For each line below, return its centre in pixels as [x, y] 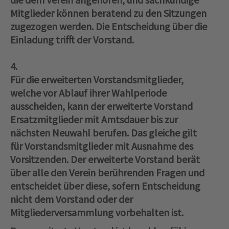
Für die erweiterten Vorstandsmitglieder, [97, 80]
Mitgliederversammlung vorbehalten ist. [97, 213]
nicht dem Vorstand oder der [72, 199]
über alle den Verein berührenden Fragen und [107, 173]
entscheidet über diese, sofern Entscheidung [105, 186]
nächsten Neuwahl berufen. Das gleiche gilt [104, 133]
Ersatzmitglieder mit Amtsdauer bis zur [94, 120]
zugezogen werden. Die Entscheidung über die [109, 27]
